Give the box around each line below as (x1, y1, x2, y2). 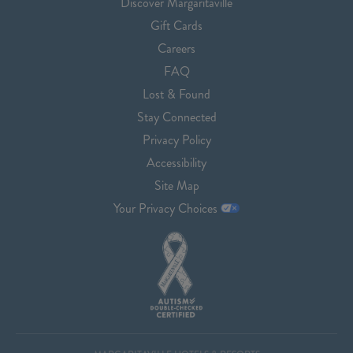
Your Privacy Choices (113, 199, 221, 217)
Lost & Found (143, 84, 210, 103)
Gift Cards (150, 16, 203, 35)
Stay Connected (136, 107, 217, 126)
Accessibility (147, 153, 206, 172)
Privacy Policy (142, 130, 211, 149)
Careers (158, 39, 195, 58)
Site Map (154, 176, 199, 195)
